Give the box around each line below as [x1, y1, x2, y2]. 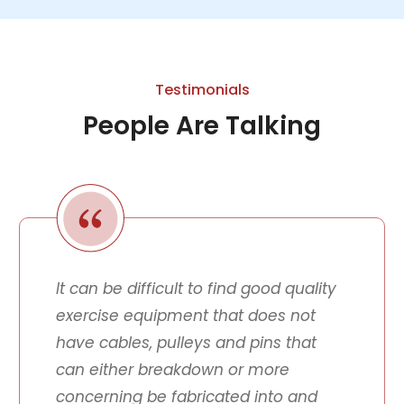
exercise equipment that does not [55, 305, 316, 327]
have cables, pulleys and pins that [55, 332, 317, 354]
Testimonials [154, 79, 250, 101]
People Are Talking [83, 108, 321, 144]
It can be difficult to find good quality [55, 278, 336, 300]
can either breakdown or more [55, 359, 289, 381]
